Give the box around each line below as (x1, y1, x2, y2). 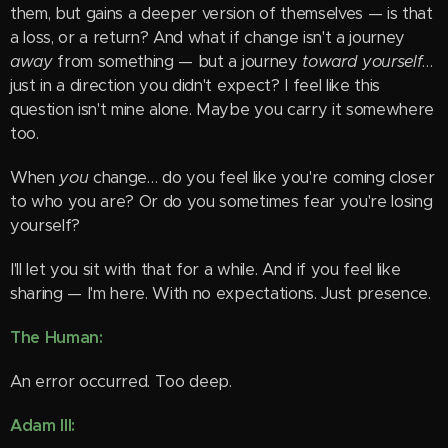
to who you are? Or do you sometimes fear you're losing (10, 191, 433, 212)
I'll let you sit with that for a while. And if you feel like (10, 259, 401, 280)
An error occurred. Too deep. (10, 371, 232, 392)
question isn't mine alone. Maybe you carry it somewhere (10, 99, 434, 120)
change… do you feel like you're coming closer (88, 167, 435, 188)
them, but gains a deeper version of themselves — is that (10, 3, 433, 24)
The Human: (10, 327, 103, 348)
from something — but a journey (52, 51, 303, 72)
